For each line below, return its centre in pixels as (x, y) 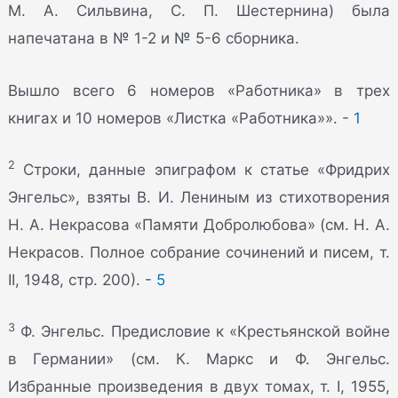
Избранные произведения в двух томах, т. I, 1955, (199, 386)
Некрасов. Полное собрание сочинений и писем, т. (199, 252)
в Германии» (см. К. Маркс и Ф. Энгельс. (199, 358)
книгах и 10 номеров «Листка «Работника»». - (181, 118)
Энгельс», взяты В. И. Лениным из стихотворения (199, 197)
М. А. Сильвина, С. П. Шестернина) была (199, 11)
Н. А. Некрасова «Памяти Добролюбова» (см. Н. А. (199, 224)
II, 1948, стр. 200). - (83, 279)
